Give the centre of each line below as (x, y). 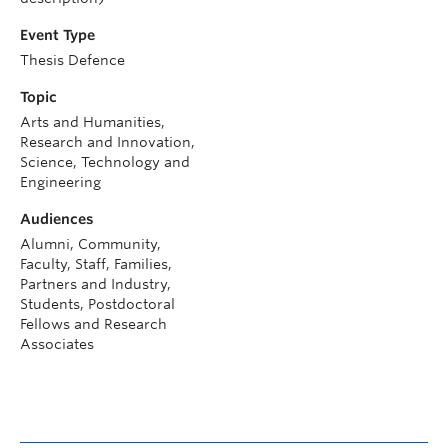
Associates (57, 343)
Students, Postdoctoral (97, 303)
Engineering (60, 181)
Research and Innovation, (107, 141)
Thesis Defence (72, 59)
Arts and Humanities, (92, 121)
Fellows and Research (93, 323)
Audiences (57, 218)
